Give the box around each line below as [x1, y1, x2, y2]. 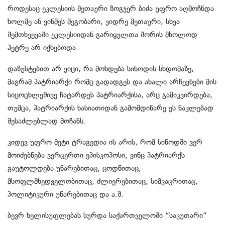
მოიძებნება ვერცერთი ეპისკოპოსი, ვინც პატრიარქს [8, 151, 185, 160]
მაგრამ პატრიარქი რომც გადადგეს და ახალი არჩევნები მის [8, 77, 216, 87]
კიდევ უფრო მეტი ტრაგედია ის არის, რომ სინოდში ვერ [8, 138, 202, 147]
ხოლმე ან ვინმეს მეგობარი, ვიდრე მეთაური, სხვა [8, 17, 180, 27]
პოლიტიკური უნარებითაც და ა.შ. [8, 190, 124, 199]
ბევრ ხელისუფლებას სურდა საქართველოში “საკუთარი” [8, 211, 207, 220]
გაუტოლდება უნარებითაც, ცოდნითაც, [8, 164, 141, 173]
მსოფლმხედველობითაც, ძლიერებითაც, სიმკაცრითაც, [8, 177, 198, 186]
